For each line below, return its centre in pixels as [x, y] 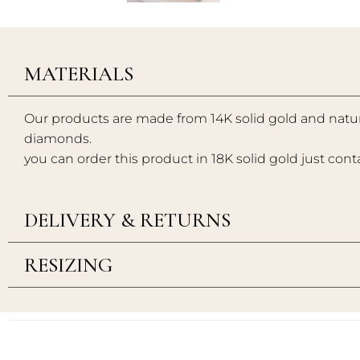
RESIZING [68, 264]
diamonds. [58, 139]
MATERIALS [79, 74]
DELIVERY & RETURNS [127, 219]
